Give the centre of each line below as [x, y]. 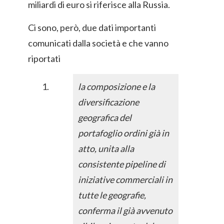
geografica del [105, 118]
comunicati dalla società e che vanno [98, 43]
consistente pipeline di [122, 164]
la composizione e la [116, 87]
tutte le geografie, [112, 195]
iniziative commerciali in [125, 180]
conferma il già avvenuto [125, 211]
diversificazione [108, 102]
